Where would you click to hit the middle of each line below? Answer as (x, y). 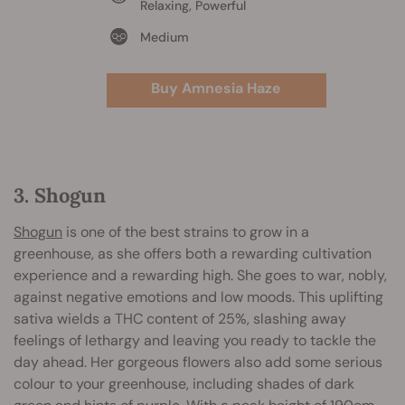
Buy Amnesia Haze (216, 88)
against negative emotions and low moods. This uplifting (198, 297)
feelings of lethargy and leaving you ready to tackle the (195, 340)
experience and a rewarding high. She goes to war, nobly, (200, 275)
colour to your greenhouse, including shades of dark (184, 383)
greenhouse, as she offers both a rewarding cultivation (193, 253)
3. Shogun (60, 195)
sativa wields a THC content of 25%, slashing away (180, 318)
